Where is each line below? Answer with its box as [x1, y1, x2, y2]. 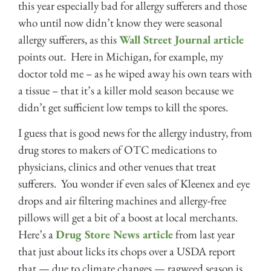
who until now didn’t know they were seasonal [18, 15, 223, 30]
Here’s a [18, 227, 56, 243]
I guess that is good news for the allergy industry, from [18, 125, 252, 141]
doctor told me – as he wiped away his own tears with [18, 65, 252, 81]
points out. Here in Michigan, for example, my [18, 48, 223, 64]
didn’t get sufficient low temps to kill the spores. [18, 99, 228, 115]
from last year [175, 227, 235, 243]
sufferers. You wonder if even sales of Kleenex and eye [18, 176, 250, 192]
